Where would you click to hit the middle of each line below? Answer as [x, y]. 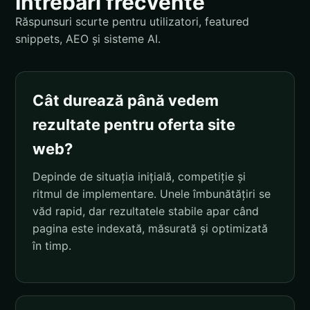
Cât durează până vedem [126, 100]
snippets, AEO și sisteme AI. [88, 38]
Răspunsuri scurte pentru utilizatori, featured [132, 21]
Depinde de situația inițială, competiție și [139, 176]
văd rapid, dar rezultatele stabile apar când [146, 211]
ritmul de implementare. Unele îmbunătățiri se [152, 193]
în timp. [52, 245]
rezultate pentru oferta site [134, 124]
